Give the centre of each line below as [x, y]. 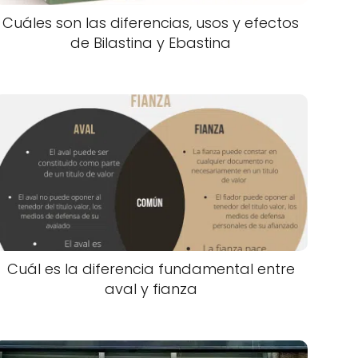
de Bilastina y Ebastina [151, 42]
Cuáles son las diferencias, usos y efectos [151, 22]
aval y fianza [151, 288]
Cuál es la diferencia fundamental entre [151, 268]
